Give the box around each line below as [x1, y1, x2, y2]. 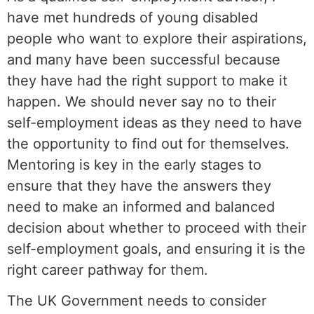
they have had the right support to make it [7, 71, 287, 89]
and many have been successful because [7, 50, 280, 68]
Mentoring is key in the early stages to [7, 156, 261, 173]
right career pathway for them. [7, 261, 208, 278]
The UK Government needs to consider [7, 292, 266, 310]
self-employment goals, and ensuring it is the [7, 240, 306, 257]
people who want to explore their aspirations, [7, 29, 307, 47]
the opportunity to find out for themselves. [7, 135, 289, 152]
